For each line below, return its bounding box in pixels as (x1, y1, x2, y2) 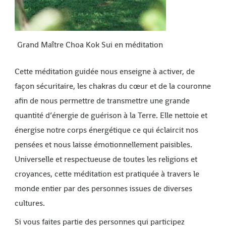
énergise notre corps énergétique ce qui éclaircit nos (14, 124, 198, 135)
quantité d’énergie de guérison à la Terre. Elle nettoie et (14, 109, 207, 121)
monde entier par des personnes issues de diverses (14, 183, 192, 194)
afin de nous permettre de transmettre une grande (14, 95, 190, 106)
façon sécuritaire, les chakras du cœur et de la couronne (14, 80, 211, 91)
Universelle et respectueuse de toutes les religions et (14, 153, 197, 164)
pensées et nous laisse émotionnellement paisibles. (14, 139, 192, 150)
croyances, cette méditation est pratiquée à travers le (14, 168, 199, 179)
